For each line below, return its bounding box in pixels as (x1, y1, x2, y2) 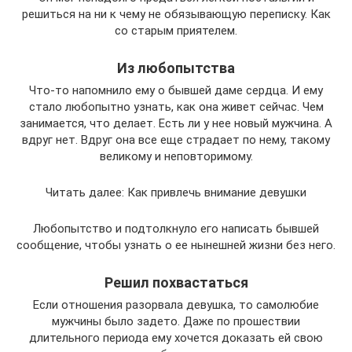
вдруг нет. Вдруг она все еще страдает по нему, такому (22, 132, 330, 147)
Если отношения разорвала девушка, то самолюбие (33, 297, 319, 312)
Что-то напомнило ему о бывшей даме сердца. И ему (29, 82, 323, 97)
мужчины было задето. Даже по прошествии (52, 313, 300, 328)
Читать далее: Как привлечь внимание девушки (46, 185, 306, 200)
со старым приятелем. (115, 23, 237, 38)
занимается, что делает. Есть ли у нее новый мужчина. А (20, 115, 332, 130)
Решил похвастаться (104, 273, 248, 291)
